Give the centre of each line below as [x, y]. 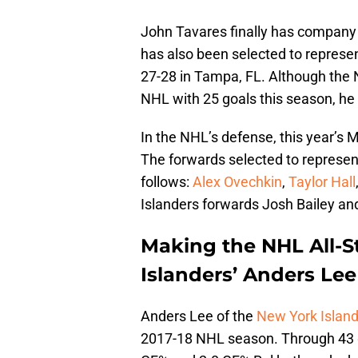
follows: [167, 182]
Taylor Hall [322, 182]
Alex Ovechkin [237, 182]
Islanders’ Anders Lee [249, 275]
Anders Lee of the [199, 316]
